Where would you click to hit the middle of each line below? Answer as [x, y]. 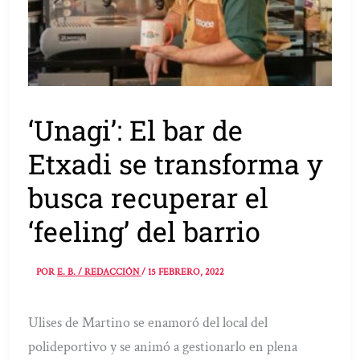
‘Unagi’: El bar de [136, 130]
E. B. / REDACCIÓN [100, 272]
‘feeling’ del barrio [145, 231]
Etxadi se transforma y [176, 164]
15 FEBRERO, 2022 [186, 272]
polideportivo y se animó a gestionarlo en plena [163, 347]
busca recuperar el [149, 198]
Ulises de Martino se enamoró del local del [148, 323]
